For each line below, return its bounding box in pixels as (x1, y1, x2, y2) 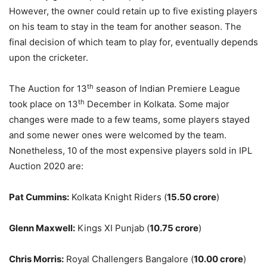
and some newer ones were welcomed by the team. (9, 129, 226, 141)
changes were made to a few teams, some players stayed (9, 114, 250, 126)
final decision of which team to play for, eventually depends (9, 36, 258, 48)
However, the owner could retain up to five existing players (9, 5, 257, 17)
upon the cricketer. (9, 52, 88, 64)
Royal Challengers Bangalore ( (64, 253, 194, 265)
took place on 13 (9, 98, 78, 110)
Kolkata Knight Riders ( (69, 191, 167, 203)
